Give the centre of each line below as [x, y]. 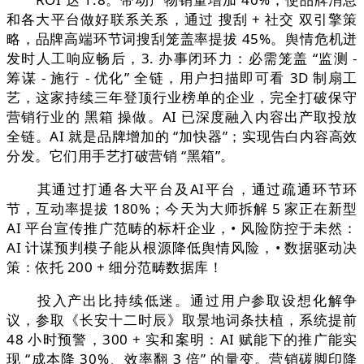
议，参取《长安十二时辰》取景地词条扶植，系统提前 [182, 320]
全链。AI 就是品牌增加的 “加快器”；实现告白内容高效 [182, 136]
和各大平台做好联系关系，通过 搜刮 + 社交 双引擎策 [182, 19]
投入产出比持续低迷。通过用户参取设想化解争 [182, 301]
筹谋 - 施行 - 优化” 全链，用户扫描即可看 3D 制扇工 [182, 78]
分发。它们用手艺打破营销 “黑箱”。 [121, 156]
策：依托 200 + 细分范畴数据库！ [115, 267]
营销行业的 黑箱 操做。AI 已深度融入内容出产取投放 [182, 117]
